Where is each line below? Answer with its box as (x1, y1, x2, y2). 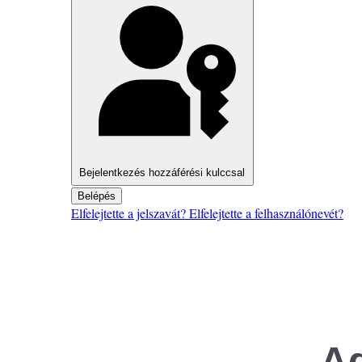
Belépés (78, 189, 116, 202)
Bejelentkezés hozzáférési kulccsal (79, 166, 246, 179)
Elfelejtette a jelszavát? (71, 204, 189, 221)
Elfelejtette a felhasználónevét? (189, 204, 343, 221)
